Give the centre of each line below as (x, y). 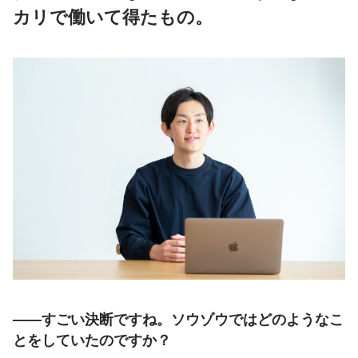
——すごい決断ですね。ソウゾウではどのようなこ (178, 318)
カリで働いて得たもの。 (113, 16)
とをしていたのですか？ (92, 339)
